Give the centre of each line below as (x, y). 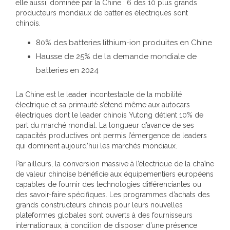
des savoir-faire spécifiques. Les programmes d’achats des (113, 194)
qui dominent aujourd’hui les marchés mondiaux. (96, 146)
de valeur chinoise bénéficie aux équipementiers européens (114, 174)
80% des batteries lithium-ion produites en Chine (124, 43)
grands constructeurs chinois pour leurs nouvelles (99, 205)
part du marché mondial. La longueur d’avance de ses (105, 125)
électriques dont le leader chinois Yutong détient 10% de (109, 115)
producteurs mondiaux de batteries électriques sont (102, 13)
